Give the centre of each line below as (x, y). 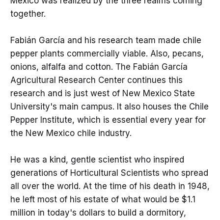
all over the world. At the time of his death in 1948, (110, 186)
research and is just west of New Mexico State (102, 94)
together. (28, 14)
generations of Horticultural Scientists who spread (109, 173)
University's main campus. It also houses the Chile (109, 107)
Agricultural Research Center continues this (96, 80)
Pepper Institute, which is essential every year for (108, 120)
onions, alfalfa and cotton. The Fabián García (99, 67)
